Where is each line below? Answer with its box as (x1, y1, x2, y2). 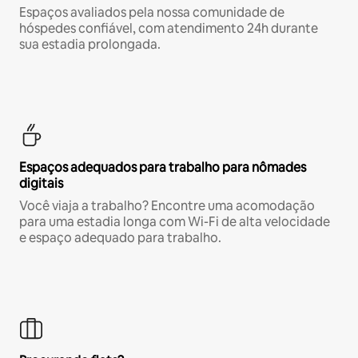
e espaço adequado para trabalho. (19, 229, 221, 246)
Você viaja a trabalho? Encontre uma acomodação (19, 197, 315, 214)
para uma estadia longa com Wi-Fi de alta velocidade (19, 213, 330, 230)
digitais (19, 174, 63, 192)
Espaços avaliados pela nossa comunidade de (19, 3, 284, 21)
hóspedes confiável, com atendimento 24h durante (19, 19, 318, 37)
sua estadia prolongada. (19, 35, 161, 53)
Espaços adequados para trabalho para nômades (19, 158, 306, 176)
